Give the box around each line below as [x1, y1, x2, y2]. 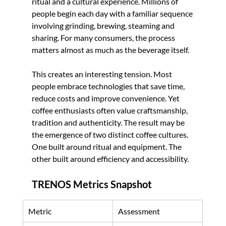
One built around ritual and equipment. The [31, 141, 183, 151]
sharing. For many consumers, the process [31, 32, 177, 42]
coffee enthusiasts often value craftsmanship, [31, 105, 189, 115]
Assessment [118, 206, 160, 216]
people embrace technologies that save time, [31, 81, 186, 91]
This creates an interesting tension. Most [31, 69, 174, 79]
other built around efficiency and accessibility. [31, 153, 189, 163]
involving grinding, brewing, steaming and [31, 20, 176, 30]
